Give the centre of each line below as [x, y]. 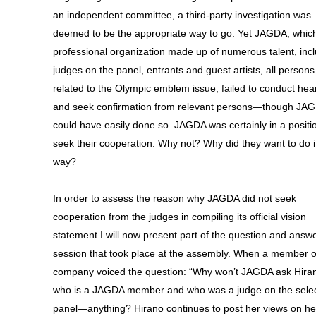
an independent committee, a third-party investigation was [182, 15]
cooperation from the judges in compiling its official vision [180, 217]
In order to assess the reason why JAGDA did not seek [175, 198]
